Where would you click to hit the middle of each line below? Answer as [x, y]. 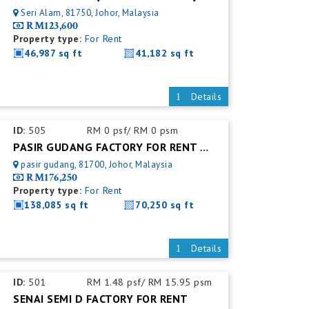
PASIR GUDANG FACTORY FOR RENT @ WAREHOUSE [205, 148]
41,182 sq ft [165, 53]
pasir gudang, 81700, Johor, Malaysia [97, 165]
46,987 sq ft [53, 53]
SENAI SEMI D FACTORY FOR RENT [101, 299]
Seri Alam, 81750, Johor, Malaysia [90, 13]
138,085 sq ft [57, 205]
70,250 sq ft [165, 205]
